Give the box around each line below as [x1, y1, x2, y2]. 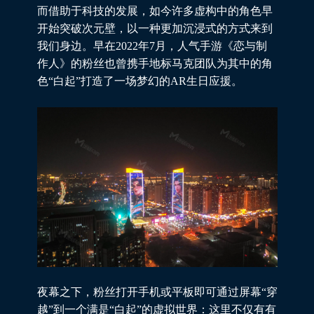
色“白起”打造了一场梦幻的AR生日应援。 [36, 74, 248, 87]
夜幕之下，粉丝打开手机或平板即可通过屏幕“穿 [36, 286, 278, 299]
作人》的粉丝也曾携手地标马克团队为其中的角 [36, 57, 273, 69]
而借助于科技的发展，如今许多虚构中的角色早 [36, 4, 273, 17]
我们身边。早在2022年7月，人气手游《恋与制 [36, 39, 267, 52]
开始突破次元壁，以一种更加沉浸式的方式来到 [36, 22, 273, 34]
